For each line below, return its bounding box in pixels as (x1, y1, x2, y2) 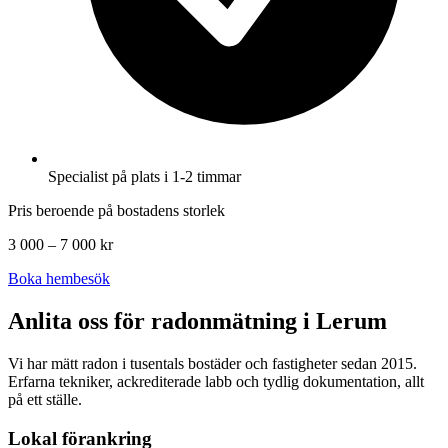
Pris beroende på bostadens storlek (8, 202, 225, 220)
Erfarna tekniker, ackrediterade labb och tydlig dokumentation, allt (8, 373, 424, 391)
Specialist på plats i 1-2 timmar (48, 168, 241, 186)
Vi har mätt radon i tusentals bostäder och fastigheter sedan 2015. (8, 355, 417, 373)
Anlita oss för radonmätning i (8, 308, 316, 335)
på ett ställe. (8, 391, 82, 409)
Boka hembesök (8, 270, 110, 288)
